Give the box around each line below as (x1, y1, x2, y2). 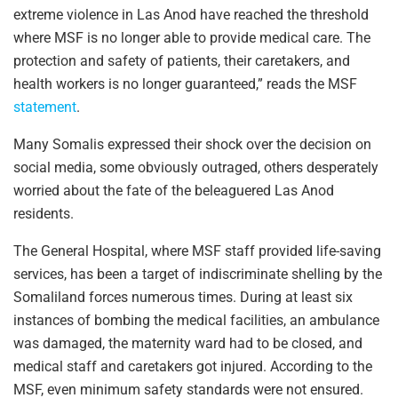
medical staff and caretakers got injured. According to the (13, 358, 372, 376)
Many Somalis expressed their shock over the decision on (13, 136, 371, 154)
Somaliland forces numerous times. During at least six (13, 289, 353, 306)
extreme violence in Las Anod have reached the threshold (13, 6, 369, 24)
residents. (13, 205, 74, 223)
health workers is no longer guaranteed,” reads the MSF (13, 76, 357, 93)
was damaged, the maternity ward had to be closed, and (13, 335, 362, 353)
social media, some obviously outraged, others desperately (13, 159, 378, 177)
